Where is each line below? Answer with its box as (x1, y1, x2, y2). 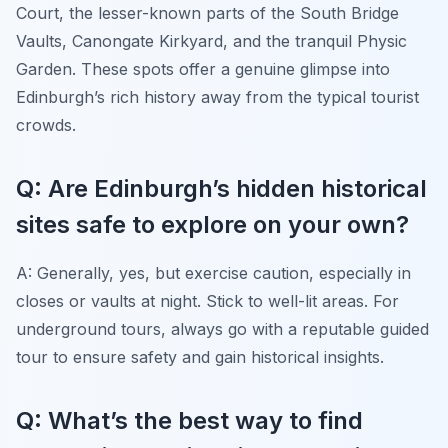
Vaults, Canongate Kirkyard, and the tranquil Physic (16, 30, 407, 51)
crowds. (16, 114, 76, 135)
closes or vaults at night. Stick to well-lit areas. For (16, 290, 399, 311)
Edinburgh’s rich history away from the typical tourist (16, 86, 419, 107)
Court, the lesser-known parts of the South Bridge (16, 2, 399, 23)
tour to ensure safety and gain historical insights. (16, 346, 384, 367)
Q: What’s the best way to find (16, 405, 363, 435)
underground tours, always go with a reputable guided (16, 318, 429, 339)
